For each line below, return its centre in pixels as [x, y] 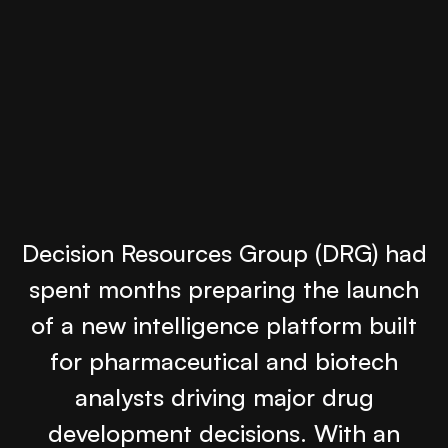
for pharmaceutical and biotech [224, 360]
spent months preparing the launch [224, 288]
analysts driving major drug [224, 396]
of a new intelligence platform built [224, 324]
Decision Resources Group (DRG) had [224, 252]
